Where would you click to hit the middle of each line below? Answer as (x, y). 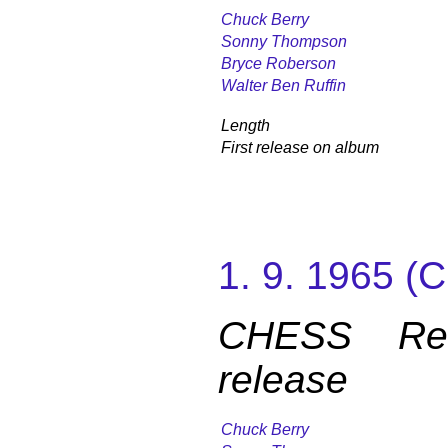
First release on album (300, 147)
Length (245, 125)
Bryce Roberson (278, 63)
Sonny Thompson (284, 41)
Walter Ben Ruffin (283, 85)
